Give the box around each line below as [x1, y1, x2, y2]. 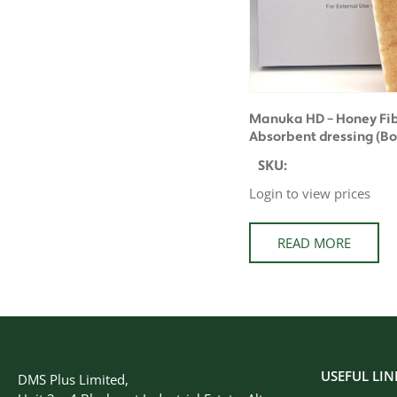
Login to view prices [248, 183, 370, 202]
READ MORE [276, 234, 351, 252]
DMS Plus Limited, [18, 370, 128, 388]
